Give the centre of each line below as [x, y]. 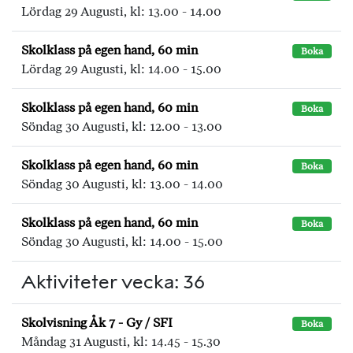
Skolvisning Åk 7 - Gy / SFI [97, 323]
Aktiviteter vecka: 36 [113, 282]
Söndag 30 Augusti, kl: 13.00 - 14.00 [122, 184]
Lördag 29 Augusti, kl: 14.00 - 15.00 [121, 69]
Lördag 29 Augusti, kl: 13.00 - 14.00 [121, 11]
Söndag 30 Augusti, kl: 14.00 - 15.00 [122, 242]
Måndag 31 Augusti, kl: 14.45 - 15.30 [121, 342]
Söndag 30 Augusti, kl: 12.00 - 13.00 [122, 126]
